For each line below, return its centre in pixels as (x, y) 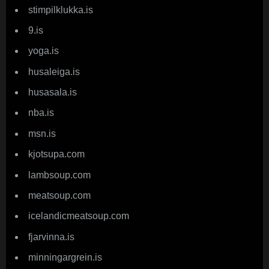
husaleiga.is (54, 71)
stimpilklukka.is (61, 10)
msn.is (42, 133)
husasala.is (53, 92)
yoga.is (44, 51)
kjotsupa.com (56, 154)
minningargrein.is (65, 258)
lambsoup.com (59, 175)
